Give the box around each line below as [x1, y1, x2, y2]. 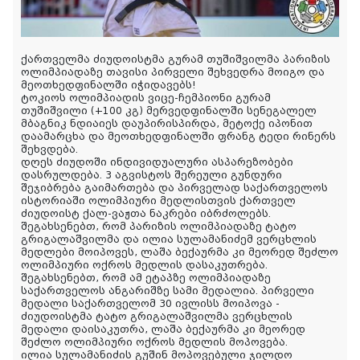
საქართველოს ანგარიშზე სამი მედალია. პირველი [21, 285, 314, 297]
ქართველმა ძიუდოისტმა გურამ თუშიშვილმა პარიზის [21, 54, 330, 66]
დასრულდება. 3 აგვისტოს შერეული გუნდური [21, 170, 282, 182]
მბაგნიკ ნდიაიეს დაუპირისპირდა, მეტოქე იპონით [21, 118, 313, 130]
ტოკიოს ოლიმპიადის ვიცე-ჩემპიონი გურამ [21, 92, 271, 104]
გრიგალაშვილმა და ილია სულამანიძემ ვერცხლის [21, 234, 317, 246]
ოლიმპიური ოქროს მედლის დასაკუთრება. [21, 260, 268, 272]
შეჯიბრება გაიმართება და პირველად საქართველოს [21, 182, 328, 194]
